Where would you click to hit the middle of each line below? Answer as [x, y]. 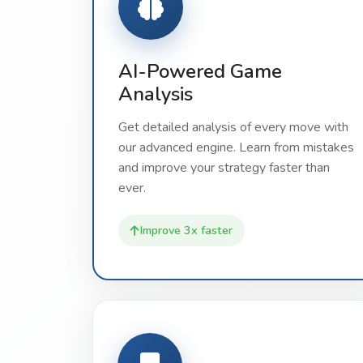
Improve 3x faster [186, 230]
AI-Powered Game [200, 71]
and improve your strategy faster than [224, 168]
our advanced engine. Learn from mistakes [236, 147]
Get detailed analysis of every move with [233, 127]
